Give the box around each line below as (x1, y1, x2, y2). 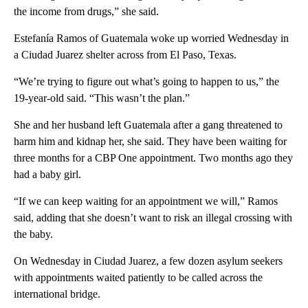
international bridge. (14, 288, 100, 300)
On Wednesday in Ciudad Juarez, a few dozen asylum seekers (14, 255, 283, 267)
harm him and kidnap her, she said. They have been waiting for (14, 135, 287, 148)
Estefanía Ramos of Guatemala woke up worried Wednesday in (14, 32, 289, 45)
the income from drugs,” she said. (14, 5, 159, 18)
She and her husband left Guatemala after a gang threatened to (14, 119, 283, 131)
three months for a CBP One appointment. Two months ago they (14, 152, 293, 164)
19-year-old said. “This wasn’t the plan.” (14, 92, 190, 104)
